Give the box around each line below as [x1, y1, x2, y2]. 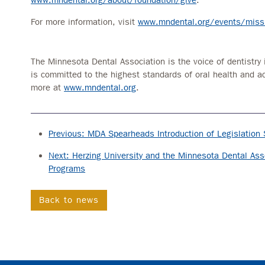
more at [31, 82, 64, 93]
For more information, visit [31, 16, 138, 27]
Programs [49, 163, 86, 174]
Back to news [39, 194, 99, 205]
